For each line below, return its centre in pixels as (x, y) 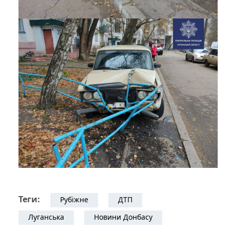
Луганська (46, 217)
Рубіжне (74, 200)
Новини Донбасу (123, 217)
